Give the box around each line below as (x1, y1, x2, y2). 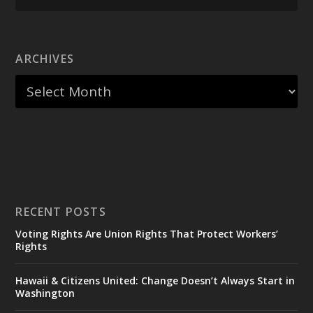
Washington (15, 286, 75, 300)
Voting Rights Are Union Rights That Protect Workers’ (15, 226, 279, 240)
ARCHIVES (15, 50, 75, 66)
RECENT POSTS (15, 203, 106, 219)
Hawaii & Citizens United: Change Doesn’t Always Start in (15, 273, 296, 287)
